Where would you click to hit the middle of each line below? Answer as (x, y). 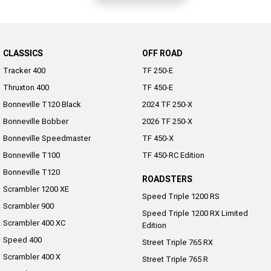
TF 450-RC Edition (173, 155)
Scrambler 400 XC (34, 223)
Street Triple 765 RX (177, 243)
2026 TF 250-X (167, 122)
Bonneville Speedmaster (47, 139)
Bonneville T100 (31, 155)
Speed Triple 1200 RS (181, 197)
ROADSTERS (167, 179)
